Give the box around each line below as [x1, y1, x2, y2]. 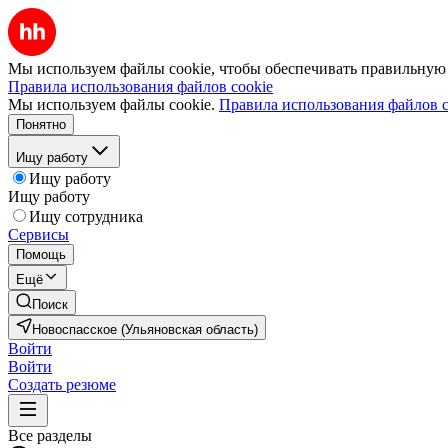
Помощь [16, 247, 66, 262]
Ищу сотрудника [29, 208, 143, 225]
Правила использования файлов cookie [8, 78, 273, 95]
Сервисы [8, 226, 69, 243]
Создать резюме [8, 376, 116, 393]
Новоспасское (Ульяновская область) [32, 322, 258, 337]
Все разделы [8, 427, 92, 444]
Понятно [16, 117, 66, 132]
